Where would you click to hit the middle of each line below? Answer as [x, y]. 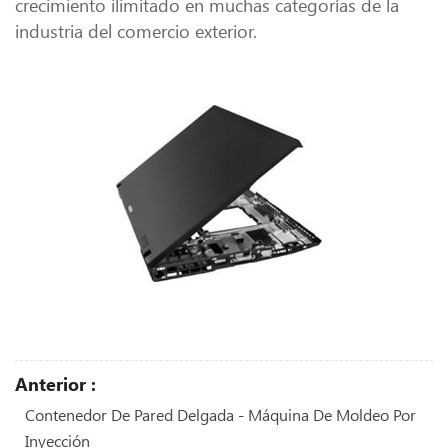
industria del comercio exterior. [136, 31]
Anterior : [55, 383]
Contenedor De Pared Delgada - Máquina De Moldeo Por [220, 414]
